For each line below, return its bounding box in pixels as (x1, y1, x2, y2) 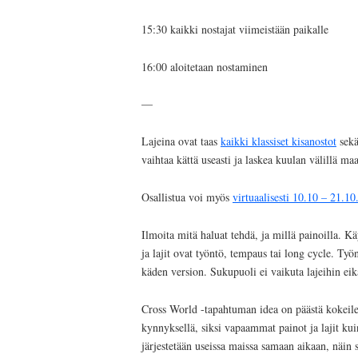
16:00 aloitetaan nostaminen (141, 58, 268, 74)
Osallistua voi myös (141, 189, 233, 205)
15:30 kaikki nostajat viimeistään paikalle (141, 21, 328, 37)
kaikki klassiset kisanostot (221, 133, 336, 149)
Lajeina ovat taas (141, 133, 221, 149)
